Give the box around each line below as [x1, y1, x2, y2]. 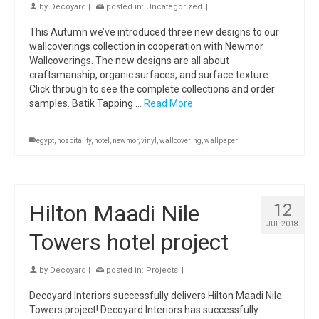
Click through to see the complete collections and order [29, 83, 275, 95]
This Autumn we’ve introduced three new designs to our [29, 26, 279, 38]
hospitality [57, 137, 91, 145]
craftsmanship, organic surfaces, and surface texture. [29, 69, 271, 80]
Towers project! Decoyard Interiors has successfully [29, 304, 258, 315]
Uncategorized [146, 2, 202, 11]
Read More [144, 98, 193, 109]
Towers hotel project [29, 229, 229, 256]
